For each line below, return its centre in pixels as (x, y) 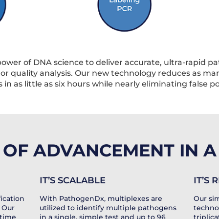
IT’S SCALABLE (73, 180)
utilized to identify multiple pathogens (108, 208)
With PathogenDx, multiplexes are (101, 198)
